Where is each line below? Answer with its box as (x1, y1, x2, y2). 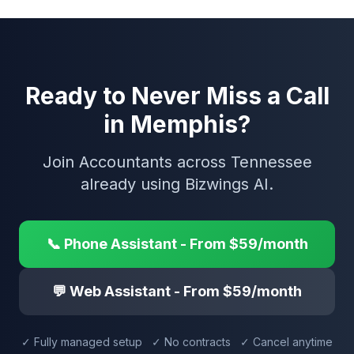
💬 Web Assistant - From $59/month (52, 283, 302, 299)
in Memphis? (104, 110, 250, 138)
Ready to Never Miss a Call (24, 81, 330, 110)
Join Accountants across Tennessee (42, 153, 312, 171)
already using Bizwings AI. (81, 175, 273, 194)
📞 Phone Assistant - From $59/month (46, 235, 308, 252)
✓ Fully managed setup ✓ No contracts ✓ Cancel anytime (21, 335, 333, 348)
